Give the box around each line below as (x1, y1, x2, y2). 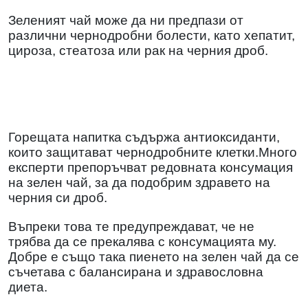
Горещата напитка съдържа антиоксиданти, (8, 129, 280, 144)
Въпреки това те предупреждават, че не (8, 219, 254, 234)
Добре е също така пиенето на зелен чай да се (8, 249, 299, 264)
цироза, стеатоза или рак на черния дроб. (8, 43, 268, 58)
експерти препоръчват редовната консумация (8, 159, 293, 175)
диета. (8, 279, 47, 294)
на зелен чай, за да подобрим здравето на (8, 175, 270, 190)
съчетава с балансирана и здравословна (8, 264, 263, 279)
